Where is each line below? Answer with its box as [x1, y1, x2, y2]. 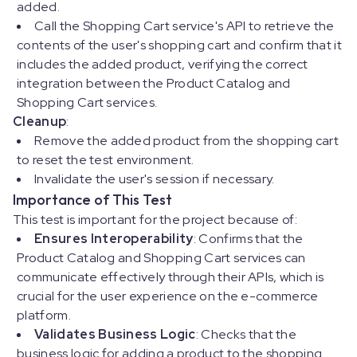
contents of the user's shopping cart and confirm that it [17, 37, 342, 54]
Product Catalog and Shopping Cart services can [17, 249, 306, 267]
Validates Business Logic [34, 326, 196, 343]
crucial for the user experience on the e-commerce [17, 288, 319, 305]
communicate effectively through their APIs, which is [17, 269, 324, 286]
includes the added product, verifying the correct [17, 56, 308, 73]
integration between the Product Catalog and [17, 75, 291, 92]
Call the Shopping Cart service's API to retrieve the [34, 18, 335, 35]
